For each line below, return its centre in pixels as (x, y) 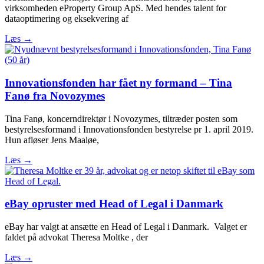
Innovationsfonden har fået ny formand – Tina (118, 82)
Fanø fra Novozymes (55, 95)
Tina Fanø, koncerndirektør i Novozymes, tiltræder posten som (121, 118)
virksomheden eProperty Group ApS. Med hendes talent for (115, 8)
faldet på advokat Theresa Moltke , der (76, 237)
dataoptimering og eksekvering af (67, 19)
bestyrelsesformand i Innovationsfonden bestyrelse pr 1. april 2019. (129, 129)
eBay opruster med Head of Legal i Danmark (114, 204)
